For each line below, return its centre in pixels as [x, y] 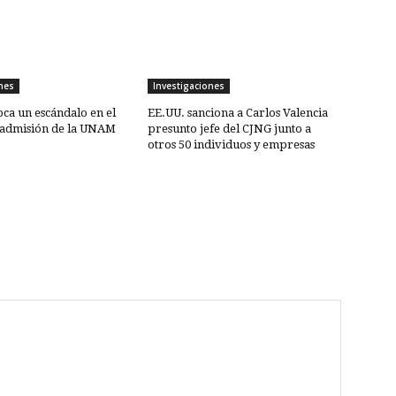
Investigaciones [189, 86]
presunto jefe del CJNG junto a [230, 129]
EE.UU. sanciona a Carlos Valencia [238, 113]
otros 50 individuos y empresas [232, 145]
